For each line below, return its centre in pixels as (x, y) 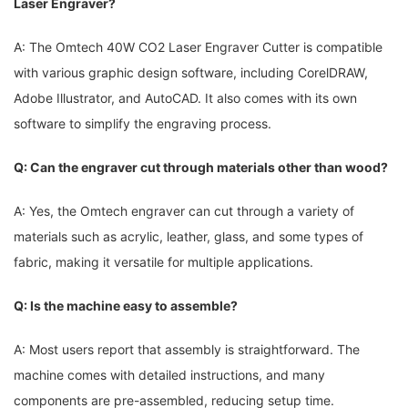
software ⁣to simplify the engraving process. (143, 124)
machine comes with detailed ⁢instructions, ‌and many (169, 375)
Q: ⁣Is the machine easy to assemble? (126, 306)
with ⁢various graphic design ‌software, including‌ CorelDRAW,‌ (191, 73)
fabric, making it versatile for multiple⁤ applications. (163, 262)
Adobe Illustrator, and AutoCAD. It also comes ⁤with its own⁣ (185, 98)
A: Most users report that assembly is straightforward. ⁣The (187, 350)
